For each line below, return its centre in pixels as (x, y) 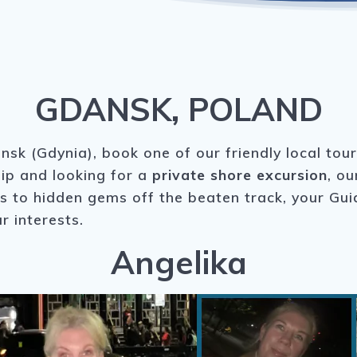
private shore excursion (240, 175)
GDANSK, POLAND (178, 110)
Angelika (178, 263)
